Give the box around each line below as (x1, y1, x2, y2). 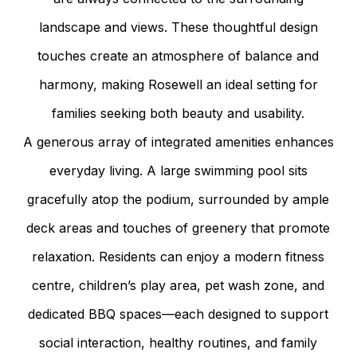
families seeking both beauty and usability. (52, 104, 305, 121)
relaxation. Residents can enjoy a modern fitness (32, 248, 325, 265)
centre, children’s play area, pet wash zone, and (32, 277, 325, 293)
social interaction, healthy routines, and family (39, 334, 318, 351)
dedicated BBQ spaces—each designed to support (28, 305, 329, 322)
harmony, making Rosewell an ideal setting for (38, 76, 318, 92)
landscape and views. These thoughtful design (38, 18, 318, 35)
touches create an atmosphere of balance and (37, 47, 320, 64)
